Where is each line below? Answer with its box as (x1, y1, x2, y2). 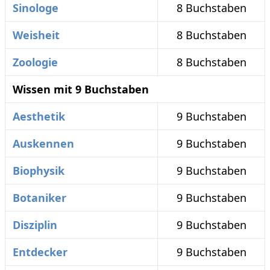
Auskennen (13, 136, 74, 151)
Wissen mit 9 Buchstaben (13, 82, 149, 96)
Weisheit (13, 28, 60, 42)
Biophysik (13, 163, 64, 178)
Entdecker (13, 245, 67, 259)
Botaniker (13, 190, 66, 205)
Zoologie (13, 55, 58, 69)
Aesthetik (13, 109, 65, 124)
